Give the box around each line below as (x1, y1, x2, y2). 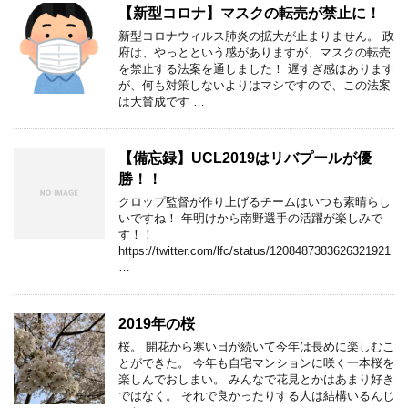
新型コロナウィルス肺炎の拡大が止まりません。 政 (118, 28, 394, 43)
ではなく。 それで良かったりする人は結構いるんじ (118, 388, 394, 403)
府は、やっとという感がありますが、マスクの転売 (118, 45, 391, 59)
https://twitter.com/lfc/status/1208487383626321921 (118, 243, 391, 258)
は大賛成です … (118, 94, 205, 108)
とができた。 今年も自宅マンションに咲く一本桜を (118, 355, 394, 370)
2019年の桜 (118, 315, 195, 331)
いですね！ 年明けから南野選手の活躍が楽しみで (118, 210, 382, 225)
